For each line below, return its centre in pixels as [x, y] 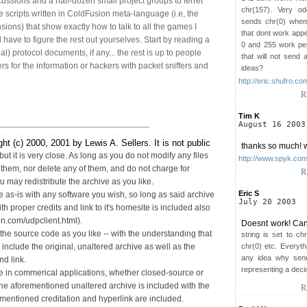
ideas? [252, 67]
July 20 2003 [267, 201]
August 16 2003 [272, 124]
